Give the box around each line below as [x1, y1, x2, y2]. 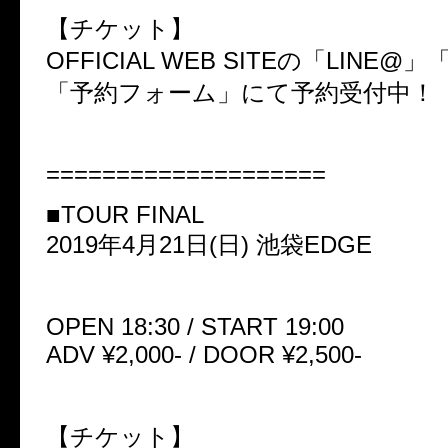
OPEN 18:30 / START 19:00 [46, 313, 344, 341]
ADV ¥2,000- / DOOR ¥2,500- [46, 341, 362, 369]
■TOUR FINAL [46, 201, 204, 229]
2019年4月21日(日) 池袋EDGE [46, 231, 372, 259]
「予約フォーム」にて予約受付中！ [46, 79, 435, 107]
